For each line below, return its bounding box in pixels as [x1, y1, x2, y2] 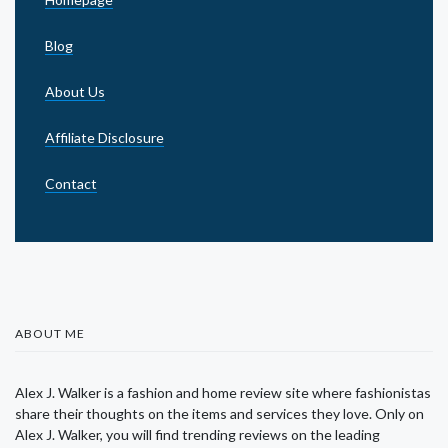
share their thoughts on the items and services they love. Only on [15, 404, 424, 422]
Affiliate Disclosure [45, 128, 164, 146]
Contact [45, 174, 97, 192]
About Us [45, 82, 105, 100]
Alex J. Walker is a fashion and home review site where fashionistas [15, 383, 431, 401]
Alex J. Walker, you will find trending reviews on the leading [15, 425, 380, 443]
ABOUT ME [15, 325, 85, 341]
